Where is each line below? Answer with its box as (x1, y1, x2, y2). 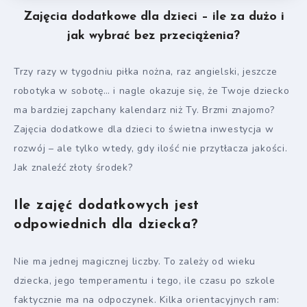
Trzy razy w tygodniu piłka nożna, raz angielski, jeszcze (14, 65, 278, 78)
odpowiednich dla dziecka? (14, 218, 199, 232)
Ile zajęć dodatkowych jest (14, 199, 200, 213)
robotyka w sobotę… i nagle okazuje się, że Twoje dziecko (14, 84, 290, 97)
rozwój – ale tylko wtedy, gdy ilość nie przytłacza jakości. (14, 142, 288, 155)
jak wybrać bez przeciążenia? (67, 29, 240, 42)
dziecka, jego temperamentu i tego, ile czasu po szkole (14, 273, 275, 287)
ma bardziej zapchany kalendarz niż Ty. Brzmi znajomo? (14, 103, 275, 116)
